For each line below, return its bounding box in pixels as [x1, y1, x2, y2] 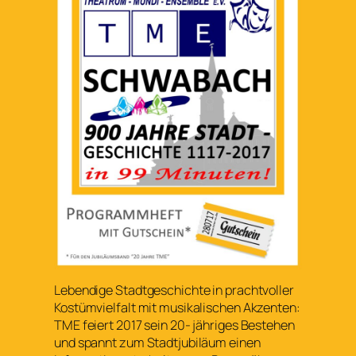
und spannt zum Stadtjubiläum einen [54, 334, 261, 352]
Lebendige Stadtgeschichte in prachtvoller [54, 281, 294, 300]
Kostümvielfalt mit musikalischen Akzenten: [54, 299, 300, 317]
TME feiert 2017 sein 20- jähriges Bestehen [54, 316, 295, 335]
